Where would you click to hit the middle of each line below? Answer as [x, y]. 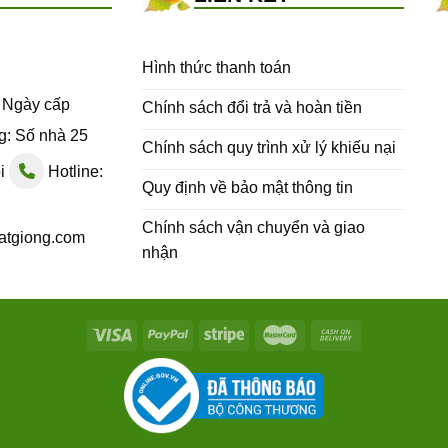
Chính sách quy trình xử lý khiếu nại [268, 147]
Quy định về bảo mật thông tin [247, 187]
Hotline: [73, 171]
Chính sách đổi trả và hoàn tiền [251, 107]
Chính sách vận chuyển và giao [253, 227]
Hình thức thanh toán [216, 67]
